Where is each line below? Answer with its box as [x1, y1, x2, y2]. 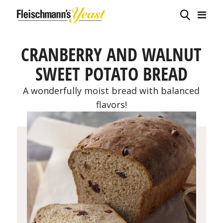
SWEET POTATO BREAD [35, 62, 188, 86]
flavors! [96, 99, 127, 111]
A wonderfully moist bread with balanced [23, 85, 200, 97]
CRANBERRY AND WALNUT [21, 42, 202, 67]
